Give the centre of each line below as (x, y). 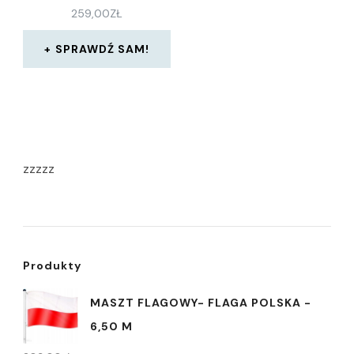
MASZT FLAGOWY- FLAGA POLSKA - (201, 302)
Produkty (52, 265)
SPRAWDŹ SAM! (103, 49)
